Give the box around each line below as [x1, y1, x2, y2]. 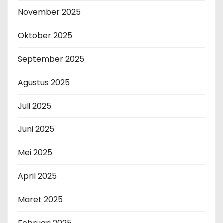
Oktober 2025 [18, 30, 72, 42]
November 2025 [18, 6, 81, 18]
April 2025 [18, 170, 57, 182]
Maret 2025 [18, 194, 63, 206]
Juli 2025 [18, 100, 51, 112]
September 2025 [18, 53, 84, 65]
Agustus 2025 [18, 77, 70, 89]
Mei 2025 [18, 147, 52, 159]
